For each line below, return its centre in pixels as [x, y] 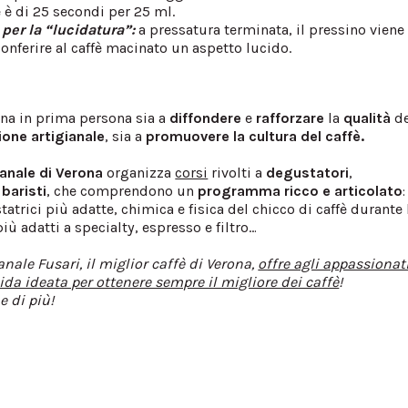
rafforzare [291, 117]
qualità [367, 117]
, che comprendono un [122, 190]
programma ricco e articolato [301, 190]
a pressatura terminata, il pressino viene [270, 29]
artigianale [68, 136]
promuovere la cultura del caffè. [255, 136]
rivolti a [237, 172]
